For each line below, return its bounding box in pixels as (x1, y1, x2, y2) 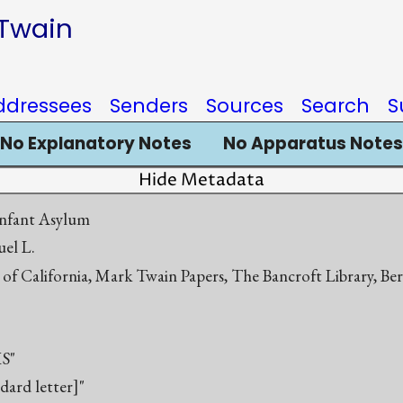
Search (301, 93, 370, 119)
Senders (110, 93, 188, 119)
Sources (206, 93, 283, 119)
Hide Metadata (139, 169, 264, 192)
